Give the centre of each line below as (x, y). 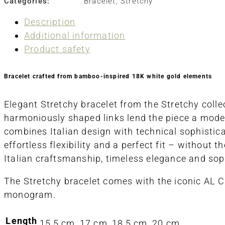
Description (50, 22)
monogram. (30, 195)
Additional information (75, 35)
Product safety (57, 49)
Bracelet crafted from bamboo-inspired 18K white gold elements (108, 77)
